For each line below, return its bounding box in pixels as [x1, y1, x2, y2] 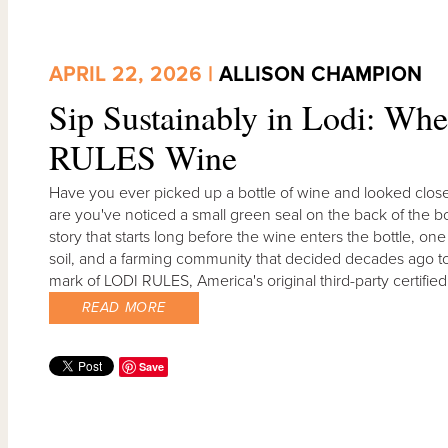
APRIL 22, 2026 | [48, 62, 219, 87]
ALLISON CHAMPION [218, 62, 422, 87]
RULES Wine [48, 133, 237, 180]
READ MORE [81, 298, 166, 316]
